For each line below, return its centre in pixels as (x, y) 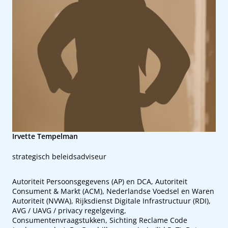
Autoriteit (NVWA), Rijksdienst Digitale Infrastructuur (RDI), (111, 201)
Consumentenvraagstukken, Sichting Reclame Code (100, 220)
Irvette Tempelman (45, 136)
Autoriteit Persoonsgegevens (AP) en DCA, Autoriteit (100, 181)
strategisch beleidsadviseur (59, 156)
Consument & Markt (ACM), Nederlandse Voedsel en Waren (113, 191)
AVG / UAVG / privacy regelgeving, (69, 210)
